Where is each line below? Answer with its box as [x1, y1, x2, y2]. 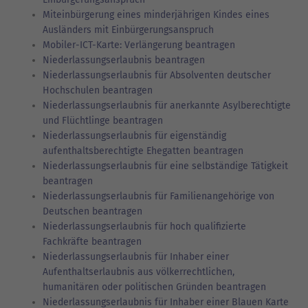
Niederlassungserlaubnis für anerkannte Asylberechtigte [43, 99, 291, 111]
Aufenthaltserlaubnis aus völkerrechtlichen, [43, 265, 234, 278]
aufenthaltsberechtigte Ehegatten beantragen [43, 144, 243, 157]
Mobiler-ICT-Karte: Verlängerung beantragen [43, 38, 235, 51]
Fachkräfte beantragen [43, 235, 142, 247]
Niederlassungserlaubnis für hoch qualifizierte [43, 220, 246, 232]
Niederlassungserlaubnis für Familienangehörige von [43, 190, 274, 202]
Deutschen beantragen [43, 205, 142, 217]
